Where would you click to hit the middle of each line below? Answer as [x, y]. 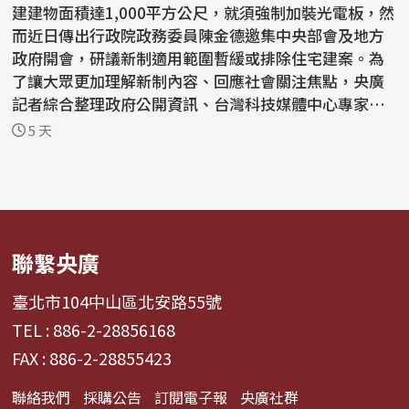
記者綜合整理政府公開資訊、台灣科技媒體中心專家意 [199, 103]
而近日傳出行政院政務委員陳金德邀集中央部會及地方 [199, 35]
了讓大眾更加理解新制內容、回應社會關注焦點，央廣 [199, 80]
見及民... [42, 126]
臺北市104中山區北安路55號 [117, 302]
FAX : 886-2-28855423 [92, 358]
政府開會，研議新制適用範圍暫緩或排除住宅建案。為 [199, 58]
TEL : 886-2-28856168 [94, 330]
